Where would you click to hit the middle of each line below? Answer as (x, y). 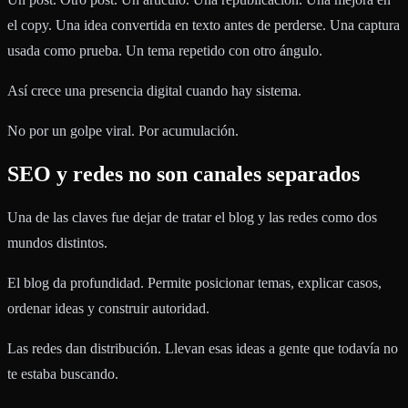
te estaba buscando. (63, 374)
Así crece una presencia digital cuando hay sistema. (154, 91)
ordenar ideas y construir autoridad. (108, 309)
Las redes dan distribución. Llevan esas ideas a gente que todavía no (203, 349)
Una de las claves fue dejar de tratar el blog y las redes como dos (192, 218)
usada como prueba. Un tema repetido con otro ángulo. (165, 51)
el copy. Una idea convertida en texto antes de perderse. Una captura (204, 25)
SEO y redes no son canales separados (184, 174)
